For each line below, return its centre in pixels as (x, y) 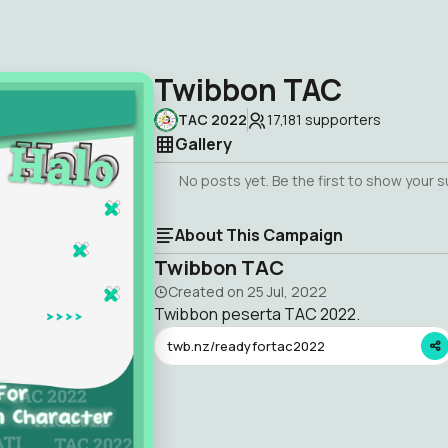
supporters (341, 119)
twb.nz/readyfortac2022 (246, 345)
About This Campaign (259, 235)
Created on (207, 291)
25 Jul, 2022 (287, 291)
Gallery (203, 144)
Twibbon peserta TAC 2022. (257, 314)
